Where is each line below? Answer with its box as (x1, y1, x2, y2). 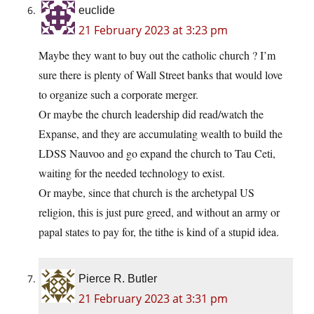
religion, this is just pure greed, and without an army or (39, 205, 280, 220)
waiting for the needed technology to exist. (39, 165, 225, 181)
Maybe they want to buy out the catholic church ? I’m (39, 48, 275, 63)
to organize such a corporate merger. (39, 87, 198, 102)
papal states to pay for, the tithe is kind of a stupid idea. (39, 224, 279, 240)
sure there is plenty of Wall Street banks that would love (39, 67, 282, 83)
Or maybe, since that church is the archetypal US (39, 185, 254, 200)
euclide (78, 4, 115, 17)
